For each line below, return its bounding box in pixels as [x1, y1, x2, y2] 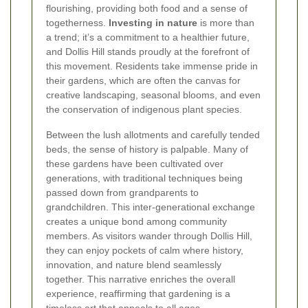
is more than [197, 17, 254, 29]
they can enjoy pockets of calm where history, [46, 245, 243, 256]
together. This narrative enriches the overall [46, 274, 235, 285]
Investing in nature [109, 17, 197, 29]
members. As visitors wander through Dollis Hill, [46, 230, 252, 242]
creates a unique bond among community [46, 216, 227, 228]
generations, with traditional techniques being [46, 173, 243, 184]
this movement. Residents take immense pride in [46, 60, 258, 72]
